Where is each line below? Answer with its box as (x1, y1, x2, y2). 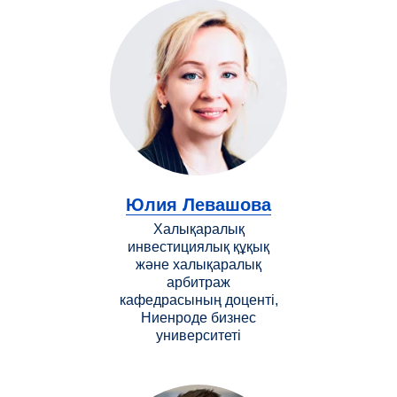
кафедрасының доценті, (119, 292, 278, 307)
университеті (156, 327, 241, 343)
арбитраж (167, 274, 230, 290)
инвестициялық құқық (128, 238, 269, 254)
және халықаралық (136, 256, 261, 272)
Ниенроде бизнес (141, 309, 256, 325)
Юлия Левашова (126, 194, 271, 214)
